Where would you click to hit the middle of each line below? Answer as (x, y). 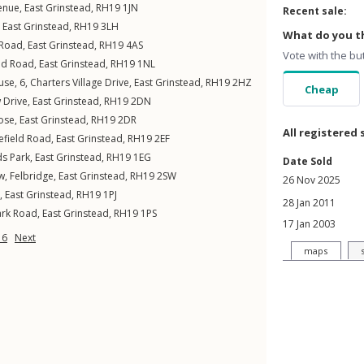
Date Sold (308, 161)
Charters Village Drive (80, 82)
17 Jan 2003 (309, 224)
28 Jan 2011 (309, 203)
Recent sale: (315, 11)
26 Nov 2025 (312, 180)
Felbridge (32, 176)
